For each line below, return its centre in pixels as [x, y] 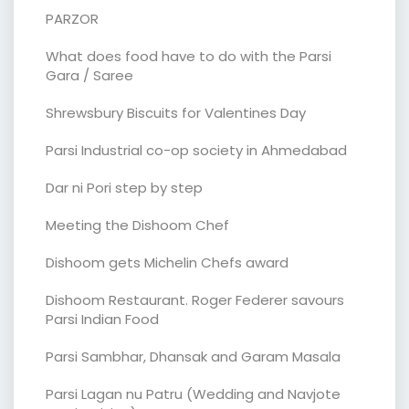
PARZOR [72, 18]
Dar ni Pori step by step [124, 187]
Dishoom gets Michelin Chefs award [167, 262]
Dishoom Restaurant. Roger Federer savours [195, 299]
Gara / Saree [89, 75]
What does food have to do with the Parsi [189, 56]
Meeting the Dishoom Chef [137, 225]
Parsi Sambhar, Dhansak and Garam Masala [193, 356]
